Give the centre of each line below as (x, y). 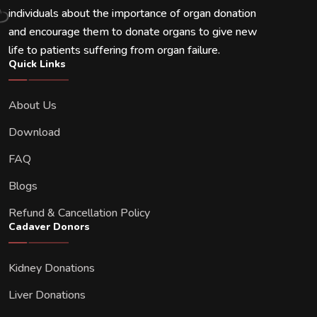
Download (34, 132)
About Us (33, 105)
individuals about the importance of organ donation (132, 13)
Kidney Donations (52, 268)
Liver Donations (47, 295)
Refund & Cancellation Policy (79, 213)
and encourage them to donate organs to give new (133, 31)
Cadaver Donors (49, 226)
